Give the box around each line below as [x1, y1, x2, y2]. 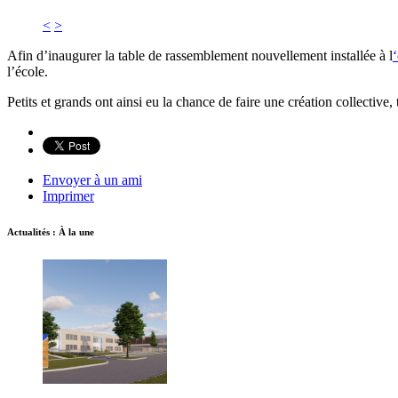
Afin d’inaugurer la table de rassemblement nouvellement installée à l [7, 47, 393, 63]
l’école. [7, 63, 48, 79]
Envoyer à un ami [43, 171, 142, 187]
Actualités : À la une [7, 226, 94, 237]
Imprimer [43, 187, 94, 203]
